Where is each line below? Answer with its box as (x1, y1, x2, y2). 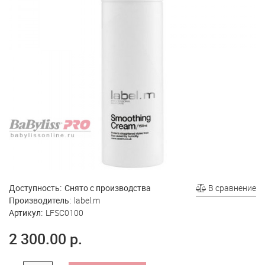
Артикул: (9, 207, 43, 218)
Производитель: (9, 195, 71, 206)
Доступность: (9, 182, 62, 193)
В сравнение (206, 182, 256, 193)
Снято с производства (64, 182, 151, 193)
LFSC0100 (46, 207, 83, 218)
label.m (74, 195, 100, 206)
